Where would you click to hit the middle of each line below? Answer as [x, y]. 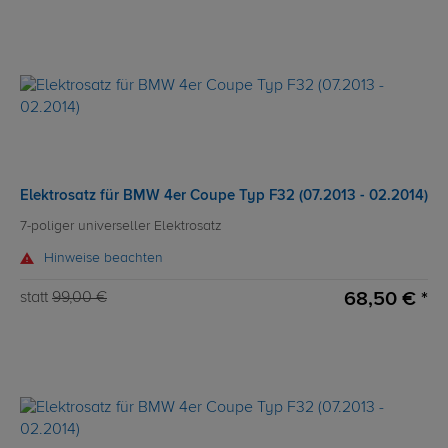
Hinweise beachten [103, 258]
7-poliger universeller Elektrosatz [121, 226]
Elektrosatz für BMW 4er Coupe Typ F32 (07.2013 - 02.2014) [224, 196]
